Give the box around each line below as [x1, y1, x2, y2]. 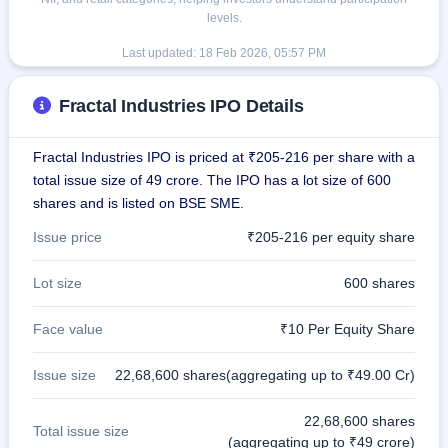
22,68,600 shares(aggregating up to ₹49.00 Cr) [115, 366, 415, 383]
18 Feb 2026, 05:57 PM [199, 45, 326, 60]
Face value [33, 320, 103, 337]
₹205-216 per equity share [247, 228, 415, 245]
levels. [206, 10, 242, 25]
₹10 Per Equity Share [280, 320, 415, 337]
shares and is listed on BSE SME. [33, 194, 244, 211]
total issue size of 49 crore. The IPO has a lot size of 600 [33, 171, 391, 188]
